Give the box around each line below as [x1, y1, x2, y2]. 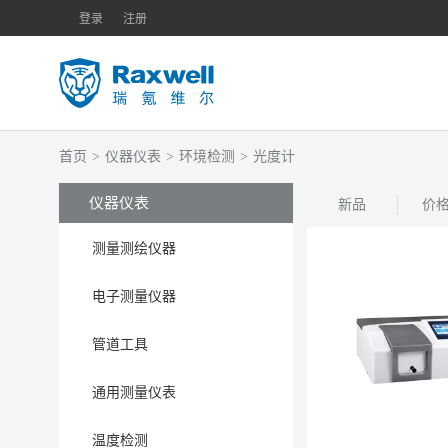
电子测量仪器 [92, 288, 176, 304]
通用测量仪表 [92, 384, 176, 400]
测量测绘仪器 [92, 240, 176, 256]
